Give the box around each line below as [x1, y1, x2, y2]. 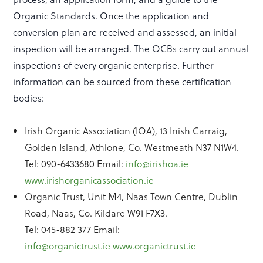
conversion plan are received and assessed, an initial [13, 25, 237, 39]
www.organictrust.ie [113, 239, 197, 253]
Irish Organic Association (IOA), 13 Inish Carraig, [25, 124, 228, 138]
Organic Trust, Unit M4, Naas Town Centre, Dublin [25, 190, 238, 204]
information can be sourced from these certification [13, 75, 232, 89]
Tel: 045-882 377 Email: [25, 222, 120, 237]
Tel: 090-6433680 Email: [25, 157, 126, 171]
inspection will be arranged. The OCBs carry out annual [13, 42, 249, 56]
